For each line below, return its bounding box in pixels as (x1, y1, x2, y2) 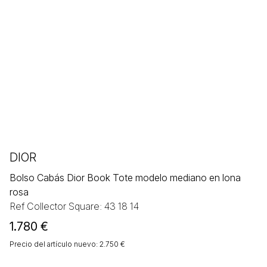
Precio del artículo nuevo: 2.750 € (10, 240, 127, 249)
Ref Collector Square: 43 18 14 (10, 200, 139, 213)
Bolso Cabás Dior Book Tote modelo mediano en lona (10, 172, 241, 184)
